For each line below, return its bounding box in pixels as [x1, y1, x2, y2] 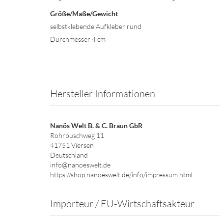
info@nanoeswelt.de [50, 161, 110, 169]
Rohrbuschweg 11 [50, 131, 104, 139]
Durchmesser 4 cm [50, 35, 106, 43]
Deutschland [50, 151, 88, 159]
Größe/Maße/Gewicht [50, 9, 118, 18]
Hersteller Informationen [50, 87, 155, 100]
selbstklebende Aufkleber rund [50, 22, 141, 30]
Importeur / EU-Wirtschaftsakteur [50, 197, 194, 210]
